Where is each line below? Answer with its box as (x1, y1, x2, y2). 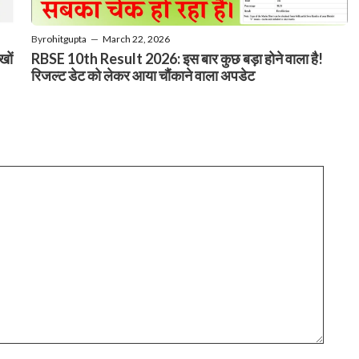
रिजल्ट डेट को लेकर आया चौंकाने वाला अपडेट (31, 66, 255, 84)
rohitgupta (42, 32, 87, 45)
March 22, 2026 (103, 32, 170, 45)
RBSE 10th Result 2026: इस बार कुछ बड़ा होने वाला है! (31, 49, 323, 67)
